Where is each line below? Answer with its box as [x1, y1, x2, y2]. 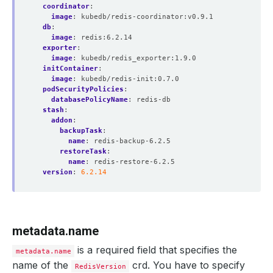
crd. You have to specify [129, 259, 246, 271]
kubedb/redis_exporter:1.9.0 [81, 54, 196, 62]
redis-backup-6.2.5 [94, 136, 171, 145]
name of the [12, 259, 71, 271]
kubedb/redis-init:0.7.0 [81, 74, 179, 83]
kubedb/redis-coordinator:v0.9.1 [81, 12, 213, 21]
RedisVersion [74, 262, 126, 271]
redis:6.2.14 [81, 33, 132, 41]
